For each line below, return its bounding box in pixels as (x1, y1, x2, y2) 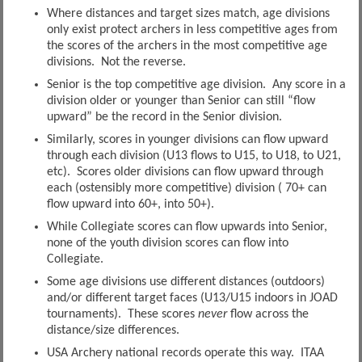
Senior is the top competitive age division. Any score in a (46, 78, 346, 92)
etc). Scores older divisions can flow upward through (46, 166, 323, 179)
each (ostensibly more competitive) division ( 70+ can (46, 182, 326, 196)
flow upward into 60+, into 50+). (46, 198, 214, 212)
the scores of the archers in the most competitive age (46, 40, 327, 53)
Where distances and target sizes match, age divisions (46, 7, 330, 21)
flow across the (226, 308, 309, 322)
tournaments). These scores (46, 308, 198, 322)
